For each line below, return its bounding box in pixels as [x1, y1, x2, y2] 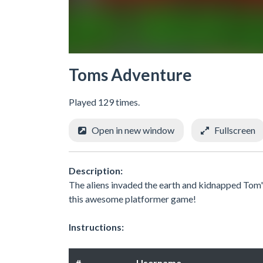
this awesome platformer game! [69, 193, 196, 204]
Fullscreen [214, 124, 255, 136]
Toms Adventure [69, 65, 192, 85]
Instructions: [69, 221, 124, 232]
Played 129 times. [69, 96, 140, 107]
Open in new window [92, 124, 174, 136]
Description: [69, 164, 123, 176]
